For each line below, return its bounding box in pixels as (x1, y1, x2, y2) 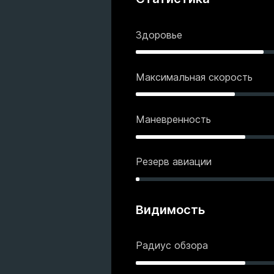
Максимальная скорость (136, 70, 253, 83)
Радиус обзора (136, 239, 208, 252)
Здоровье (136, 28, 182, 41)
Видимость (136, 202, 205, 218)
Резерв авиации (136, 155, 212, 168)
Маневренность (136, 113, 211, 125)
